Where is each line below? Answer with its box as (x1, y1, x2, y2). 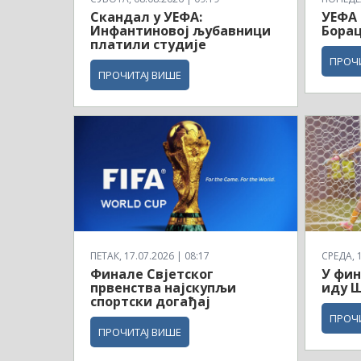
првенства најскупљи (90, 278, 236, 297)
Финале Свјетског (90, 264, 214, 283)
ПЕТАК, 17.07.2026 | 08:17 (90, 248, 210, 263)
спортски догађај (90, 292, 214, 310)
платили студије (90, 35, 206, 54)
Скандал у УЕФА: (90, 8, 202, 27)
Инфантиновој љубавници (90, 22, 271, 40)
